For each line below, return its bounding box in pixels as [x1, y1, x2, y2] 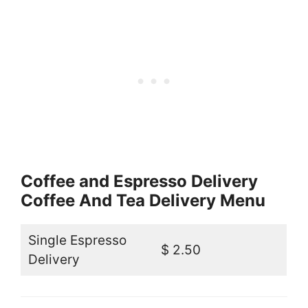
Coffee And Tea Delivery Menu [21, 190, 265, 211]
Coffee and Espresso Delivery [21, 171, 258, 192]
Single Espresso [27, 232, 126, 249]
